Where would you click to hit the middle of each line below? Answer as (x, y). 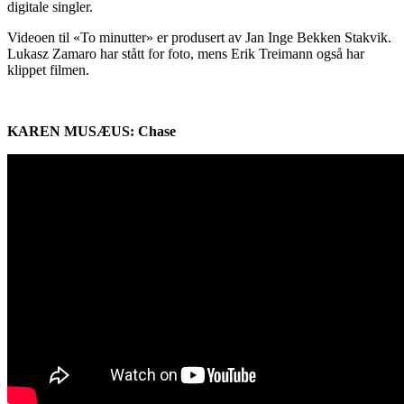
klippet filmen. (48, 70)
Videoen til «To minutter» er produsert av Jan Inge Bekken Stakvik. (199, 38)
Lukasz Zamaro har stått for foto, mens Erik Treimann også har (186, 54)
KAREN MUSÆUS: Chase (92, 132)
